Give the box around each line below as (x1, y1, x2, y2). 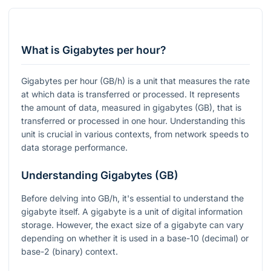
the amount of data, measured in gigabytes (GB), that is (21, 102, 241, 113)
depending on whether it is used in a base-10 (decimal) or (21, 233, 249, 244)
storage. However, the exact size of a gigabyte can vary (21, 220, 244, 230)
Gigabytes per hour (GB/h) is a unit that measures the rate (21, 76, 250, 87)
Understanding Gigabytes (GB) (21, 169, 178, 182)
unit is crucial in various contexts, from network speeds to (21, 129, 249, 140)
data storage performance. (21, 142, 128, 153)
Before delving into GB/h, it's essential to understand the (21, 193, 244, 204)
